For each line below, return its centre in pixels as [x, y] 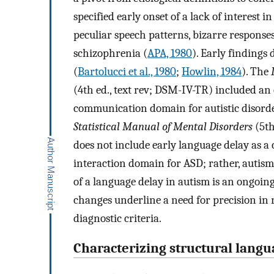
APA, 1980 [170, 54]
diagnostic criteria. [117, 219]
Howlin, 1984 [212, 72]
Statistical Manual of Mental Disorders [163, 127]
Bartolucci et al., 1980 [127, 72]
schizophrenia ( [110, 54]
